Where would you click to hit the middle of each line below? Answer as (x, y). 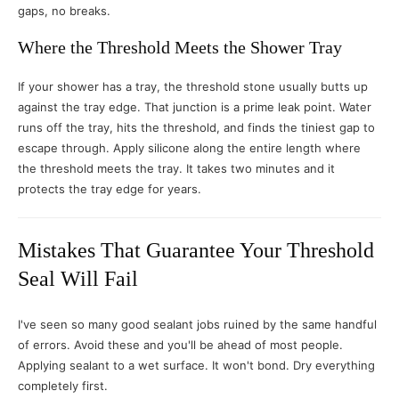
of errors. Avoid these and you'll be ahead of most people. (180, 345)
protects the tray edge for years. (110, 189)
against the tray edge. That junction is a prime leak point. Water (195, 107)
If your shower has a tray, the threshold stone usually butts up (193, 86)
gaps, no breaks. (64, 11)
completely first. (63, 386)
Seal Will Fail (78, 279)
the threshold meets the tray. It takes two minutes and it (176, 168)
